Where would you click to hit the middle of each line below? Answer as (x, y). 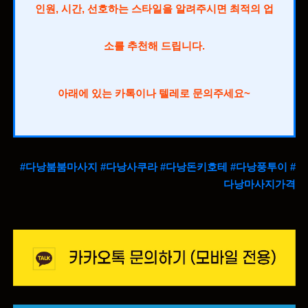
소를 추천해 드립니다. (154, 46)
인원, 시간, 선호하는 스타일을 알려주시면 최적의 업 (154, 9)
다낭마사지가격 (259, 184)
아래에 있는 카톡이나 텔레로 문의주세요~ (154, 93)
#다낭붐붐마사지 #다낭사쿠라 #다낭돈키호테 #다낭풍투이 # (157, 167)
